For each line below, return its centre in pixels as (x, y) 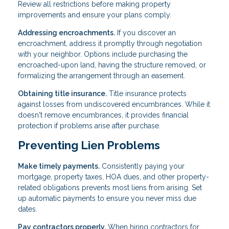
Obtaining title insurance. (62, 94)
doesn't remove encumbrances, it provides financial (103, 115)
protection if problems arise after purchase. (89, 126)
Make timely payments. (59, 166)
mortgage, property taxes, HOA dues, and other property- (113, 177)
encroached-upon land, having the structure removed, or (112, 65)
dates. (28, 209)
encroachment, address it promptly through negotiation (110, 44)
